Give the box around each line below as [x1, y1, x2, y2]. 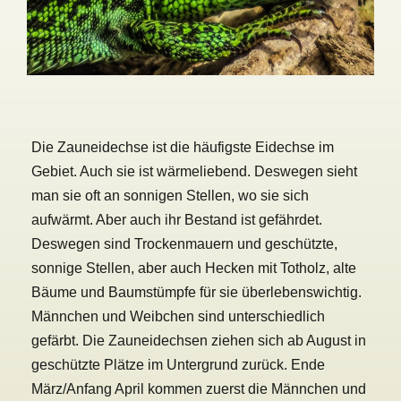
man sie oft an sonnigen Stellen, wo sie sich [31, 188, 309, 204]
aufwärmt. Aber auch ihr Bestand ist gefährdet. [31, 212, 322, 228]
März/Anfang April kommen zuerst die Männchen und [31, 381, 366, 397]
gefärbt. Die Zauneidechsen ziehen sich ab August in [31, 333, 366, 349]
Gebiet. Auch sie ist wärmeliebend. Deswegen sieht [31, 164, 357, 180]
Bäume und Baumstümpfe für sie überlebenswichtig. [31, 285, 362, 301]
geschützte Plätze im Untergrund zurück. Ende [31, 357, 325, 373]
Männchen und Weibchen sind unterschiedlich [31, 309, 325, 325]
